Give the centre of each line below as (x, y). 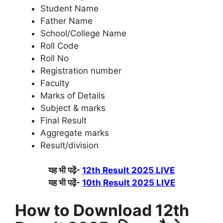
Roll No (55, 58)
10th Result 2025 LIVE (128, 183)
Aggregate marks (75, 133)
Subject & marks (73, 108)
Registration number (81, 70)
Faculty (55, 83)
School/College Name (83, 33)
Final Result (63, 120)
